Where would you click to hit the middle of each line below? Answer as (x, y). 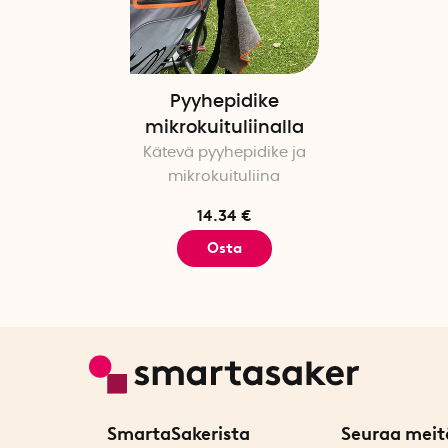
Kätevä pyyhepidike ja (224, 153)
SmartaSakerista (178, 433)
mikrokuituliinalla (224, 128)
